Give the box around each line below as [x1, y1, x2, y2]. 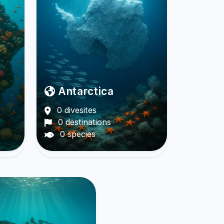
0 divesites [54, 105, 96, 115]
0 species [57, 129, 95, 139]
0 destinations [55, 117, 111, 127]
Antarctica [55, 85, 114, 98]
